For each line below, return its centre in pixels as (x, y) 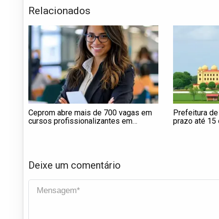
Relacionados (59, 11)
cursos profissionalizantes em (80, 121)
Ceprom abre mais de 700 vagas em (90, 113)
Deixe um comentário (75, 165)
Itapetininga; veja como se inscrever (90, 130)
